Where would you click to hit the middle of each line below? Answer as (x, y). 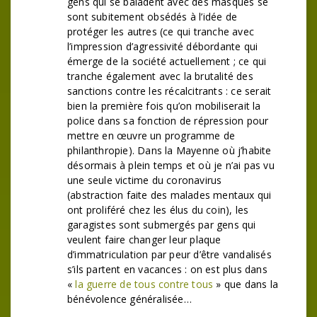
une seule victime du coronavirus (145, 180)
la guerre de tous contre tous (146, 284)
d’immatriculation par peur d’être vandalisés (169, 254)
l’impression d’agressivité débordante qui (163, 46)
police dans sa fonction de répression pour (168, 121)
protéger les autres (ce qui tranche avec (161, 31)
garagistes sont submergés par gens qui (162, 225)
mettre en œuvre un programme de (151, 136)
